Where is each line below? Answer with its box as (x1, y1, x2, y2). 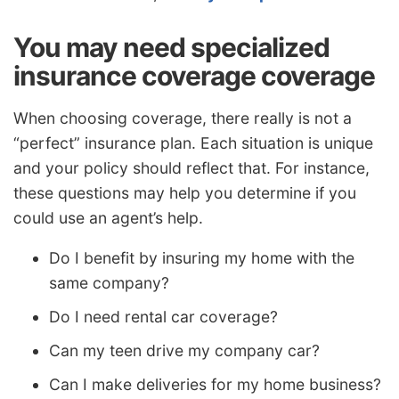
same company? (49, 273, 169, 293)
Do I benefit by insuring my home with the (49, 248, 354, 268)
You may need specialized (13, 31, 330, 64)
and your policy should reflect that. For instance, (13, 158, 370, 177)
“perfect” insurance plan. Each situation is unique (13, 133, 373, 152)
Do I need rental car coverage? (49, 307, 278, 327)
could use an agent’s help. (13, 208, 203, 227)
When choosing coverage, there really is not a (13, 108, 352, 127)
